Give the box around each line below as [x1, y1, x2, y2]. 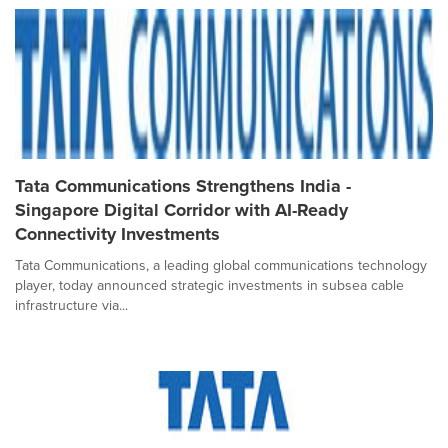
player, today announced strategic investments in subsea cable [15, 275, 404, 296]
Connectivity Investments [15, 221, 220, 247]
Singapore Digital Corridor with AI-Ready [15, 197, 348, 223]
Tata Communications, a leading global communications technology [15, 255, 427, 276]
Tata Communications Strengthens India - [15, 173, 351, 199]
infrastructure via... [15, 295, 128, 316]
